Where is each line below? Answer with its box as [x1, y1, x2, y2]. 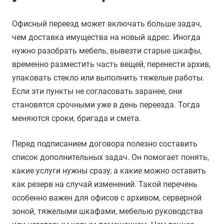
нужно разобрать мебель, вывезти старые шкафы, [12, 46, 201, 56]
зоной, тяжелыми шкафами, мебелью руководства [12, 206, 203, 216]
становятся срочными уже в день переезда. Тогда [12, 100, 200, 110]
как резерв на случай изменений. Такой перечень [12, 179, 197, 189]
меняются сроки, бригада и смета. [12, 113, 141, 123]
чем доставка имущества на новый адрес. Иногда [12, 32, 200, 42]
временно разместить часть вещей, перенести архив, [12, 59, 210, 69]
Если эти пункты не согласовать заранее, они [12, 86, 182, 96]
